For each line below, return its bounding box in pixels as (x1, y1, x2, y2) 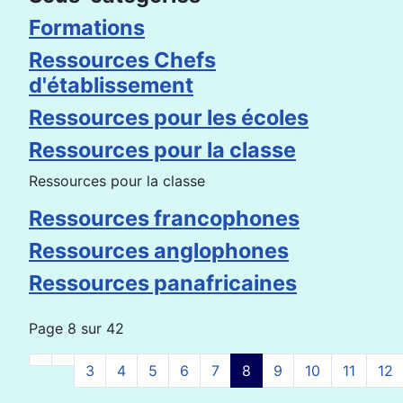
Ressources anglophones (29, 237, 289, 264)
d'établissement (29, 71, 193, 98)
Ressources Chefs (29, 46, 216, 73)
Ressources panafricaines (29, 269, 297, 296)
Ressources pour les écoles (29, 103, 309, 130)
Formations (29, 13, 145, 40)
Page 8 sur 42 (29, 318, 124, 337)
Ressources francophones (29, 204, 300, 231)
